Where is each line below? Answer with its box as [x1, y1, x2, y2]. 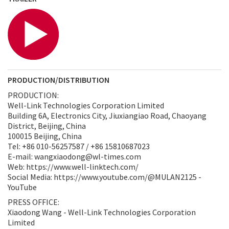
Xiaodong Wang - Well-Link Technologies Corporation [8, 207, 196, 217]
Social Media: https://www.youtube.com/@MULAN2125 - [8, 171, 201, 182]
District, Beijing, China [8, 120, 86, 131]
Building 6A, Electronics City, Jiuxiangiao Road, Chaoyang [8, 110, 207, 121]
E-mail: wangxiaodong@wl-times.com [8, 151, 141, 162]
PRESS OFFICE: [8, 196, 59, 207]
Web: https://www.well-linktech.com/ [8, 161, 139, 172]
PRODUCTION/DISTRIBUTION [8, 74, 109, 85]
